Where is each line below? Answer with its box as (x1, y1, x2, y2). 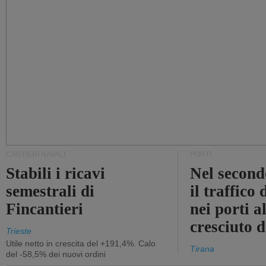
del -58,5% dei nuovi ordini (6, 249, 106, 259)
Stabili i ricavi (6, 164, 106, 182)
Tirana (190, 244, 214, 254)
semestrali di (6, 182, 95, 200)
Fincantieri (6, 200, 84, 218)
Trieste (6, 226, 31, 236)
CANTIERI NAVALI (6, 150, 65, 159)
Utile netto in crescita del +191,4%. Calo (6, 239, 156, 248)
